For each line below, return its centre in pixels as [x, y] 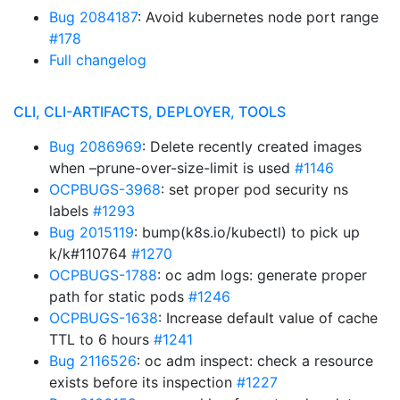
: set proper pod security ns [254, 189]
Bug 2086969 [96, 146]
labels [71, 211]
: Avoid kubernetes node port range [258, 17]
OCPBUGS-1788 [103, 275]
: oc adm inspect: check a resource [255, 361]
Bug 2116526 [93, 361]
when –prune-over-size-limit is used [172, 168]
